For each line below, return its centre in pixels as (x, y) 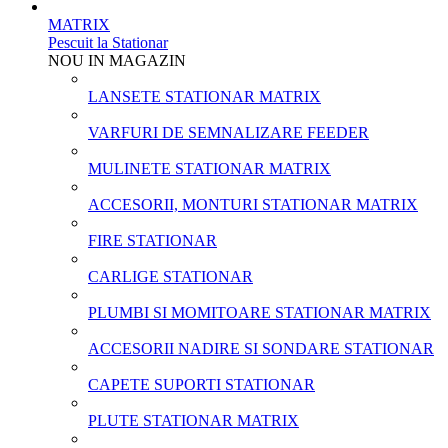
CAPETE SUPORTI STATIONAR (201, 384)
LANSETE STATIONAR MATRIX (204, 96)
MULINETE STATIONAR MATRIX (209, 168)
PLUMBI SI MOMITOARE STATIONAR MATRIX (259, 312)
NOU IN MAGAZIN (117, 60)
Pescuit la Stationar (108, 42)
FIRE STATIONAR (152, 240)
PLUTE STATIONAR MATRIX (193, 420)
